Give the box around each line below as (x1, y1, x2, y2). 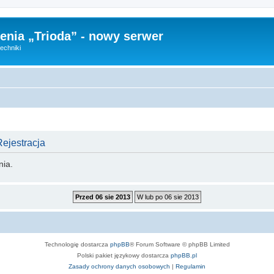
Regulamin (176, 263, 206, 270)
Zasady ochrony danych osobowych (68, 263, 170, 270)
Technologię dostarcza (44, 241, 110, 248)
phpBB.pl (171, 252, 197, 259)
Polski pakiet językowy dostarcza (77, 252, 171, 259)
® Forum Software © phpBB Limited (129, 241, 230, 248)
